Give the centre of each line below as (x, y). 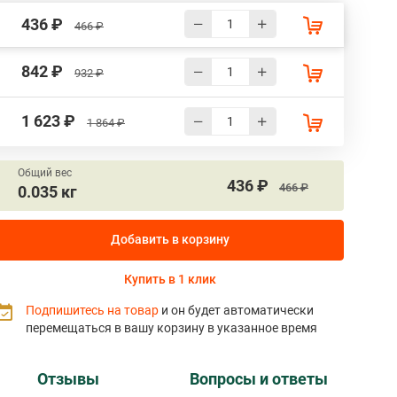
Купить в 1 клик (170, 280)
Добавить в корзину (170, 240)
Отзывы (69, 380)
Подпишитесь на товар (93, 311)
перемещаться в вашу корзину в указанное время (171, 328)
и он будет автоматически (237, 311)
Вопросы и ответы (258, 380)
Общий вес (45, 173)
